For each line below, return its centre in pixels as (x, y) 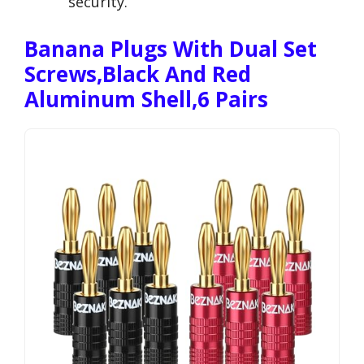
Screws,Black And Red (138, 74)
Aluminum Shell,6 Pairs (146, 100)
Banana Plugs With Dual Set (171, 49)
